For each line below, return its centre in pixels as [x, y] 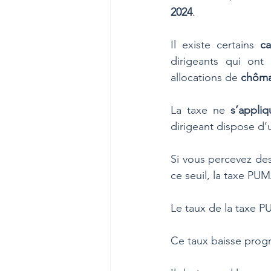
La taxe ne [201, 110]
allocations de [206, 77]
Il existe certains [216, 45]
